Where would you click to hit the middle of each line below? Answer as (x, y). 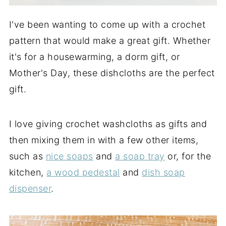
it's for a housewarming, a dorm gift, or (94, 56)
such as (27, 156)
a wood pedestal (83, 172)
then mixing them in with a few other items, (104, 140)
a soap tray (140, 156)
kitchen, (28, 172)
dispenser (30, 188)
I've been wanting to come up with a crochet (107, 24)
